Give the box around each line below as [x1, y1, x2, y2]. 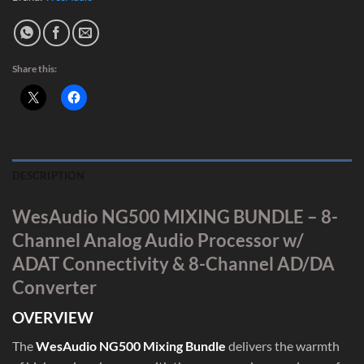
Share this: [12, 62, 57, 75]
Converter [12, 275, 97, 298]
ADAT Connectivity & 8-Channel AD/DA [12, 252, 335, 275]
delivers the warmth [226, 337, 340, 353]
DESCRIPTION [12, 168, 84, 182]
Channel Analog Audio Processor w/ [12, 228, 304, 251]
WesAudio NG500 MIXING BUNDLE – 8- [12, 205, 338, 227]
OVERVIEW [12, 308, 93, 327]
